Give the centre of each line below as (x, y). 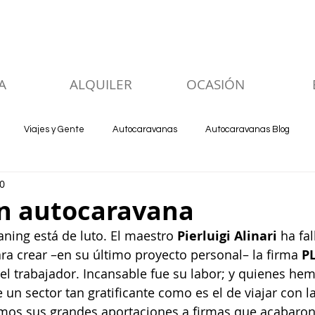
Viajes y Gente (54, 129)
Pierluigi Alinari (227, 236)
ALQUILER (101, 84)
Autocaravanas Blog (247, 129)
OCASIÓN (216, 84)
